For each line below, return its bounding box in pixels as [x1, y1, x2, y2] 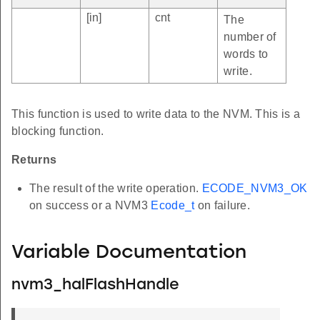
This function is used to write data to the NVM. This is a [11, 108, 301, 121]
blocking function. [11, 125, 104, 138]
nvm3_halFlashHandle [11, 278, 179, 294]
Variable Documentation [11, 243, 246, 263]
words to [224, 48, 269, 61]
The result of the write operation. [29, 182, 202, 195]
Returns [11, 154, 57, 166]
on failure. [194, 199, 251, 212]
